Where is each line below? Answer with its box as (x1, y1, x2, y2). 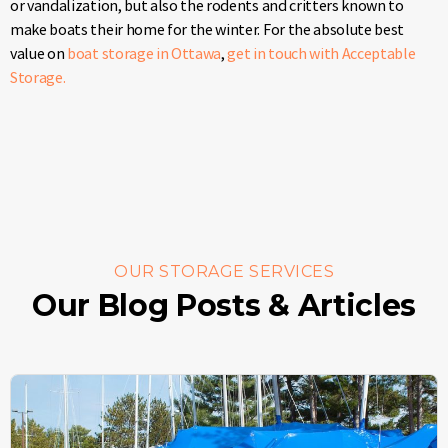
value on (10, 43, 68, 64)
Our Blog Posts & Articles (32, 287, 416, 325)
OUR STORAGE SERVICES (114, 262, 334, 282)
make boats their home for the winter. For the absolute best (10, 19, 405, 40)
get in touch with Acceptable (227, 43, 416, 64)
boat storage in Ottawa (67, 43, 222, 64)
